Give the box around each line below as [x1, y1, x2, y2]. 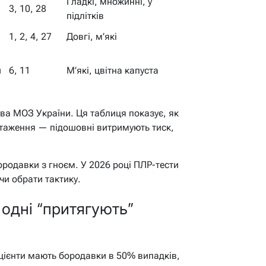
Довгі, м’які [66, 31, 117, 43]
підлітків [66, 10, 104, 22]
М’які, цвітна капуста [66, 65, 159, 77]
